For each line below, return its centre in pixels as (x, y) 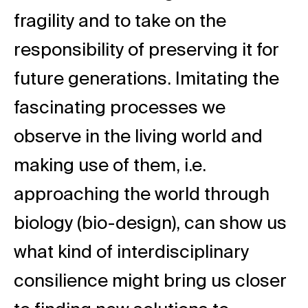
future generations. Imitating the (146, 79)
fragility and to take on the (120, 22)
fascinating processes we (120, 108)
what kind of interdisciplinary (131, 253)
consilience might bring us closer (150, 282)
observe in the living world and (138, 137)
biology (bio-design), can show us (150, 224)
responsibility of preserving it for (146, 51)
